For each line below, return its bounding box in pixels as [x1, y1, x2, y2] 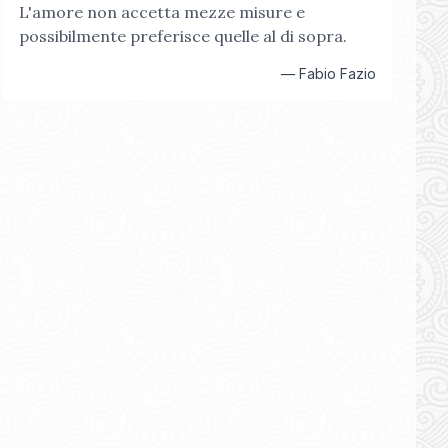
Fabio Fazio [298, 65, 376, 82]
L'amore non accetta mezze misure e [18, 2, 305, 22]
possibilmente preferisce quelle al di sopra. [18, 26, 347, 46]
